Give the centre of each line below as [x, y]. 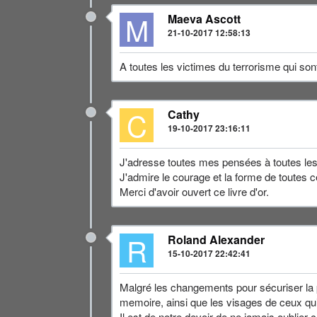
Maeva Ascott [204, 19]
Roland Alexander [216, 240]
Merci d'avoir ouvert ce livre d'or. [194, 191]
